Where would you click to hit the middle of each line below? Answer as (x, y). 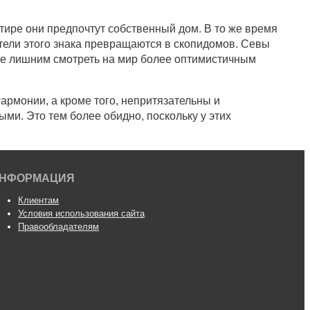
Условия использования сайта (81, 214)
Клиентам (38, 201)
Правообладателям (58, 227)
